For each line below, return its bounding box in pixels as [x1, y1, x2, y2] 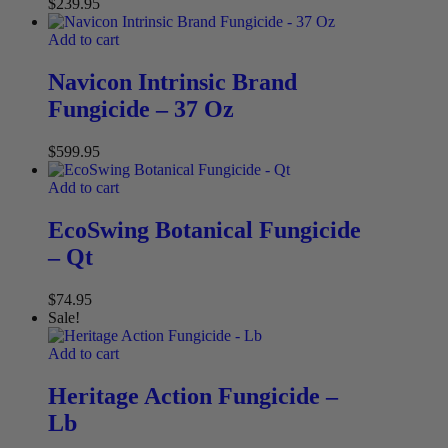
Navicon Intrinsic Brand [48, 69, 297, 96]
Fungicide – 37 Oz [48, 96, 234, 123]
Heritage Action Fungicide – [48, 382, 338, 409]
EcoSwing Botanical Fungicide [48, 216, 361, 243]
